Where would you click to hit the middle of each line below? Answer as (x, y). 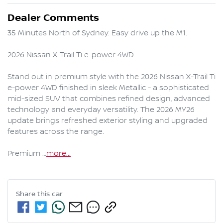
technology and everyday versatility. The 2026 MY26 (101, 110)
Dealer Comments (53, 18)
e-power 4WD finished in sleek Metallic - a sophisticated (108, 88)
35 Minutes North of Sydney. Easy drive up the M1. (97, 34)
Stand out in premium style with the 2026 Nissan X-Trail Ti (111, 77)
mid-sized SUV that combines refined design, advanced (109, 99)
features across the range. (56, 132)
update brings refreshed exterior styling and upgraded (108, 121)
